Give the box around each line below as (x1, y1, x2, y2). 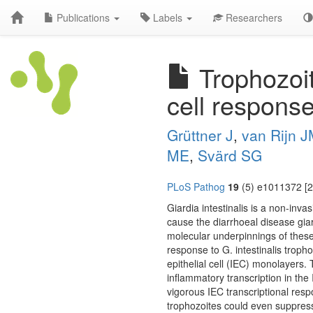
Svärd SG (198, 145, 262, 166)
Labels (150, 10, 185, 24)
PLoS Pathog (167, 180, 225, 194)
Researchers (223, 10, 282, 24)
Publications (54, 10, 112, 24)
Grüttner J (167, 124, 233, 145)
